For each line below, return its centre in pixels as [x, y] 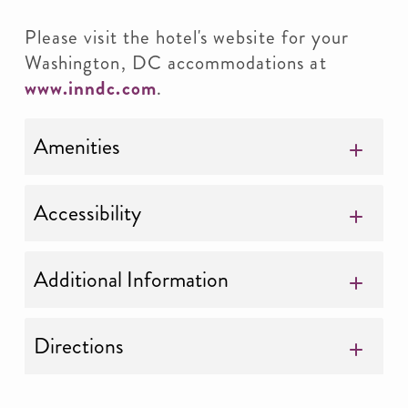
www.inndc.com [91, 88]
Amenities [77, 147]
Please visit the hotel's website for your [187, 37]
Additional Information [131, 280]
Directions [79, 346]
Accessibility [87, 213]
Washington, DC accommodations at [176, 63]
